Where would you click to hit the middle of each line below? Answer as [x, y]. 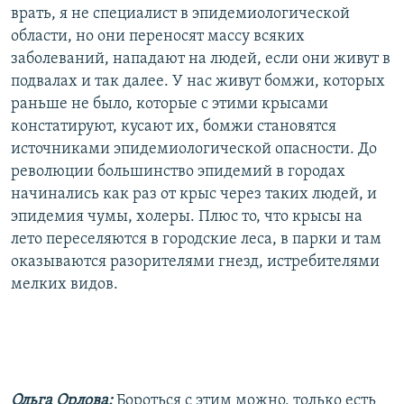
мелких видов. [64, 284]
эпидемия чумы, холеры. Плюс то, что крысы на [187, 216]
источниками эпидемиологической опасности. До [194, 149]
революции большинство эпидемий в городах [178, 171]
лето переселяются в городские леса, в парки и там [196, 239]
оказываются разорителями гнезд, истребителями [195, 262]
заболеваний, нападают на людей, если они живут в [201, 59]
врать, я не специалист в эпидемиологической [180, 14]
